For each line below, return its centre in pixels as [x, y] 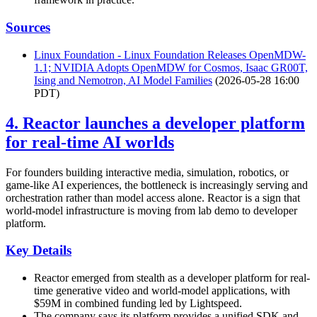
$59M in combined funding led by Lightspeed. [138, 303]
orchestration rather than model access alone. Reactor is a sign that [153, 197]
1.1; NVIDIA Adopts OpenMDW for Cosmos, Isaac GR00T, [171, 67]
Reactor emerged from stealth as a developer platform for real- [172, 278]
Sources [28, 28]
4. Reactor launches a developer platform [155, 123]
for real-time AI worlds [90, 142]
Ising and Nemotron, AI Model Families [123, 80]
